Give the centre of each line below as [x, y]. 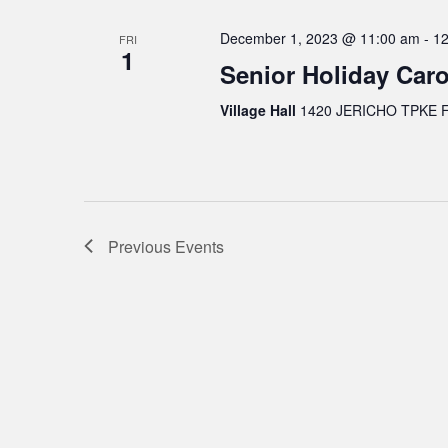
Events [199, 246]
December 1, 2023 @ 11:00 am [319, 37]
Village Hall [259, 109]
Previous [141, 246]
